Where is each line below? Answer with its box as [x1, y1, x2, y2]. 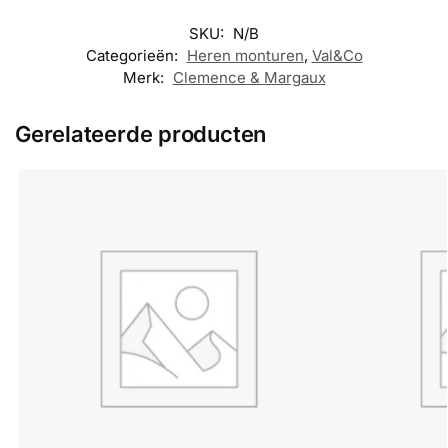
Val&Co [311, 46, 363, 66]
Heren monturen [186, 46, 304, 66]
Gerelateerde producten [15, 121, 267, 148]
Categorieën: [85, 46, 182, 66]
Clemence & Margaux [172, 68, 326, 88]
